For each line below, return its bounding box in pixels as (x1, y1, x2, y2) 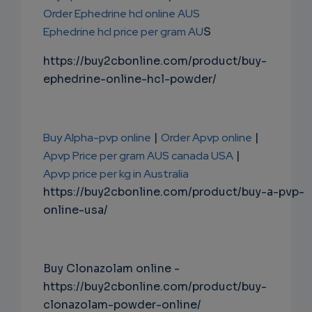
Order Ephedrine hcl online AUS (43, 6, 200, 22)
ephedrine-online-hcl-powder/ (43, 72, 217, 87)
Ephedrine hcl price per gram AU (43, 24, 203, 40)
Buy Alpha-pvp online (43, 130, 151, 146)
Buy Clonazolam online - (43, 261, 180, 276)
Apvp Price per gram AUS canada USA (43, 148, 233, 164)
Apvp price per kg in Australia (43, 166, 189, 182)
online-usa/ (43, 203, 108, 218)
